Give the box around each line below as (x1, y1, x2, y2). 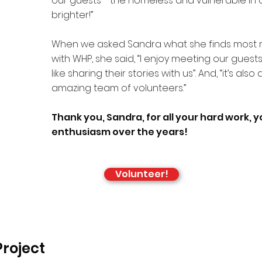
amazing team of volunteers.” (51, 81, 186, 95)
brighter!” (51, 8, 93, 22)
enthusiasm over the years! (51, 125, 188, 139)
